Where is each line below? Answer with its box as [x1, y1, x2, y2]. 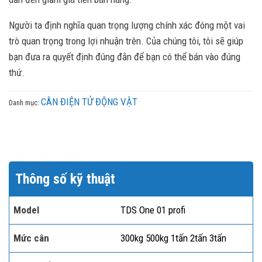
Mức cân [13, 232, 49, 244]
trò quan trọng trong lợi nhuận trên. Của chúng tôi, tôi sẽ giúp [9, 35, 243, 47]
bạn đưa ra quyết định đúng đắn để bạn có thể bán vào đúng [9, 51, 240, 63]
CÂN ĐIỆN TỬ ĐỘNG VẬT [41, 96, 137, 108]
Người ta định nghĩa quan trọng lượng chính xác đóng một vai [9, 19, 245, 32]
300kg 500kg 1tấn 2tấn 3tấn [120, 232, 226, 244]
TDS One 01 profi [120, 204, 185, 216]
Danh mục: [9, 98, 41, 108]
